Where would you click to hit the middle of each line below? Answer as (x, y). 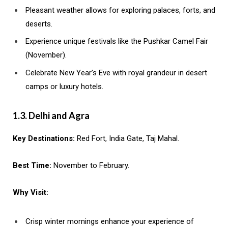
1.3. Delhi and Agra (51, 115)
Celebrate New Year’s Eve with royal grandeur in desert (116, 73)
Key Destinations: (44, 138)
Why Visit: (31, 192)
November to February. (90, 165)
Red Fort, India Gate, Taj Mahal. (127, 138)
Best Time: (32, 165)
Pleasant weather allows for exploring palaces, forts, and (120, 10)
